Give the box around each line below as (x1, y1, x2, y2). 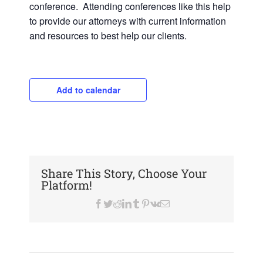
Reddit (122, 198, 146, 208)
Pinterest (150, 198, 181, 208)
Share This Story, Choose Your (41, 165, 207, 181)
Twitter (112, 198, 139, 208)
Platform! (41, 177, 92, 193)
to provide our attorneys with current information (29, 14, 226, 28)
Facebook (103, 198, 139, 208)
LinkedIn (131, 198, 165, 208)
